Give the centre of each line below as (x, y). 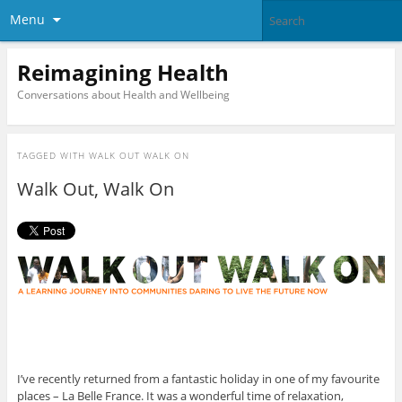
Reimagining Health (122, 72)
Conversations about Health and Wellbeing (123, 94)
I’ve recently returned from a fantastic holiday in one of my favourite (198, 379)
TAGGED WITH (52, 156)
